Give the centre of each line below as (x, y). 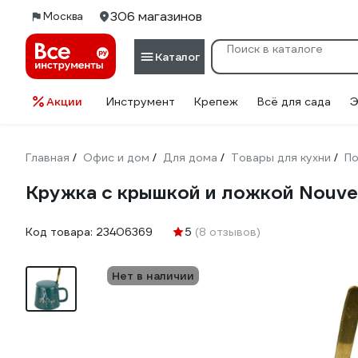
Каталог (177, 56)
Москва (63, 16)
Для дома (190, 157)
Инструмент (141, 101)
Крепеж (216, 101)
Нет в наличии (153, 276)
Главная (48, 157)
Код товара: (61, 232)
